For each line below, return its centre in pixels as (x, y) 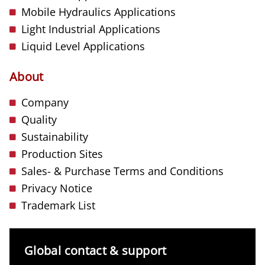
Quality (39, 120)
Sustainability (55, 137)
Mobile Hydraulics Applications (98, 12)
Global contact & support (96, 251)
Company (45, 103)
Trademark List (58, 206)
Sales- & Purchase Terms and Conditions (122, 171)
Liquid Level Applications (83, 46)
